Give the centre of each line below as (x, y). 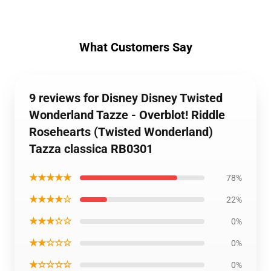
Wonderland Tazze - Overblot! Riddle (127, 115)
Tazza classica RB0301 (91, 149)
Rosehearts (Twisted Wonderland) (121, 132)
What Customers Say (135, 47)
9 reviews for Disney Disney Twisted (126, 98)
